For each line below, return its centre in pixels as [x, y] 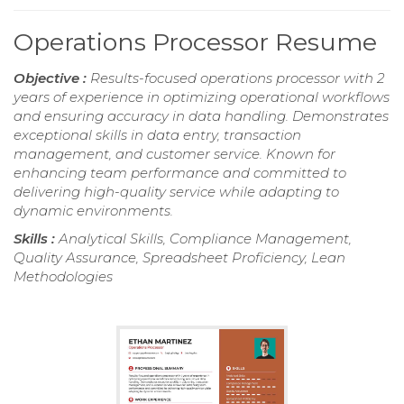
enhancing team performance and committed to [180, 172]
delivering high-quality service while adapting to [176, 191]
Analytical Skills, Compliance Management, [205, 238]
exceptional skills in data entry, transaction [157, 134]
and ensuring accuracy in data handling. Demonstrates [201, 115]
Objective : [52, 78]
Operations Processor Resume [195, 41]
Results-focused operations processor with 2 [237, 78]
